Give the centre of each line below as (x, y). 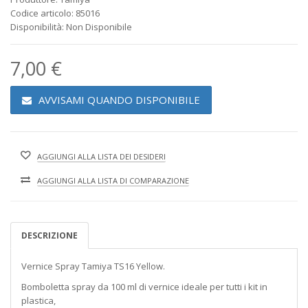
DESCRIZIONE (49, 235)
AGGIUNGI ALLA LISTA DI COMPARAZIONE (113, 180)
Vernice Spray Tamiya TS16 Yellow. (93, 266)
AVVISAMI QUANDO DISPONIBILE (119, 100)
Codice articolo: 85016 (55, 13)
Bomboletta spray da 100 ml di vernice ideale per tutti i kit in (144, 287)
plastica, (38, 300)
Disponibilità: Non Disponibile (71, 27)
